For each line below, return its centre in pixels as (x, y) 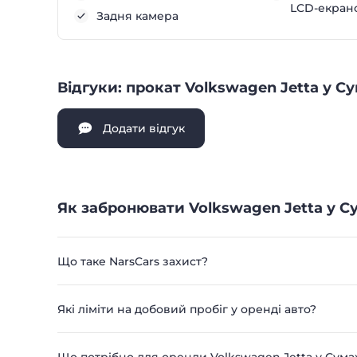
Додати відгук (144, 128)
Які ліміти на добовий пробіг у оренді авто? (187, 309)
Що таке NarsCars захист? (133, 261)
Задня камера (137, 16)
